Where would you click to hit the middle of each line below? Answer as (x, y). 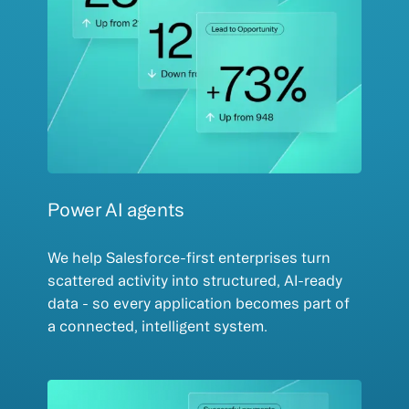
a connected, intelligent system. (158, 325)
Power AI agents (116, 209)
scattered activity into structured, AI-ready (195, 280)
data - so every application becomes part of (199, 303)
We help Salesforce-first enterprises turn (189, 257)
